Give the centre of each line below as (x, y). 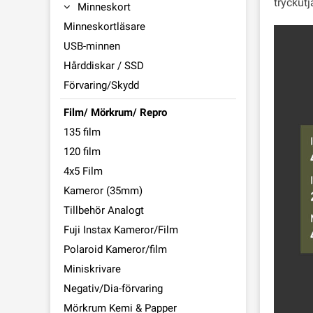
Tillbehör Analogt (104, 210)
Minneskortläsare (104, 27)
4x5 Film (83, 171)
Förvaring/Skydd (101, 85)
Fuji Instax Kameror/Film (121, 230)
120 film (82, 152)
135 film (82, 132)
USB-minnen (92, 46)
